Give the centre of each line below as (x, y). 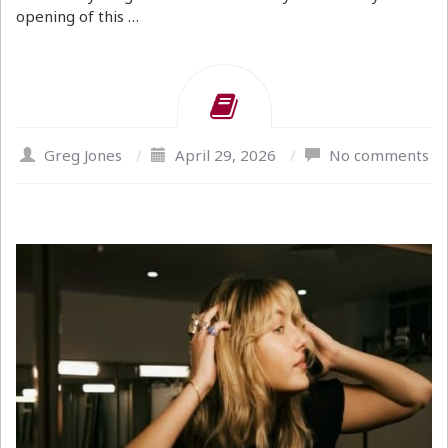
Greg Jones (82, 155)
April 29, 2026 (225, 155)
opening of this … (77, 16)
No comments (378, 155)
